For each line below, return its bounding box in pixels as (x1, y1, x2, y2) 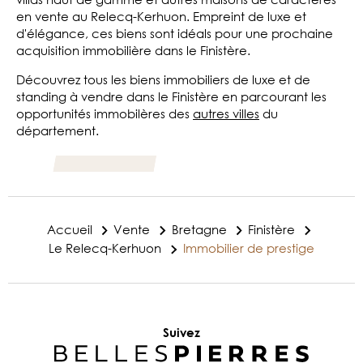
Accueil (46, 220, 92, 237)
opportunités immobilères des (16, 105, 193, 122)
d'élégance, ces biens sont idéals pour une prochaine (16, 24, 333, 41)
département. (16, 122, 99, 139)
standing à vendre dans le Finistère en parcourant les (16, 88, 327, 105)
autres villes (193, 105, 259, 122)
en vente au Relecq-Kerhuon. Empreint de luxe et (16, 7, 306, 24)
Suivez (163, 325, 200, 340)
